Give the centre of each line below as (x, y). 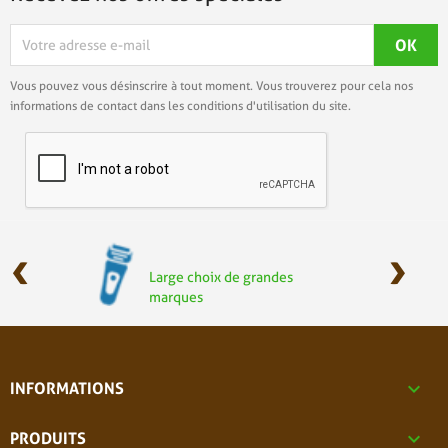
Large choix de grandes (221, 276)
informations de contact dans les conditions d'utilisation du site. (180, 106)
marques (176, 296)
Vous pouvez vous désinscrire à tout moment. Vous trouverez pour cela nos (211, 86)
